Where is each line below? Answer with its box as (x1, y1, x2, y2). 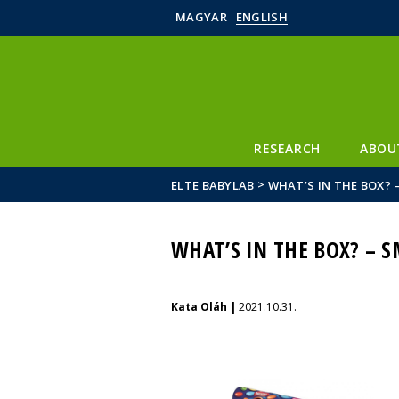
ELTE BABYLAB (171, 176, 255, 193)
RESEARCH (254, 140, 321, 157)
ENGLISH (235, 9, 288, 25)
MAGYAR (175, 9, 227, 25)
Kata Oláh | (171, 299, 239, 314)
